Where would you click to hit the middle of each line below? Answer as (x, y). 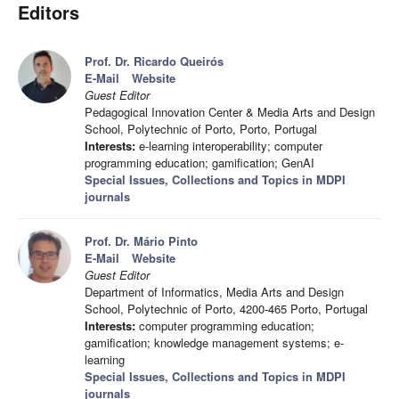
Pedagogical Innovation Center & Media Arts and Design (230, 112)
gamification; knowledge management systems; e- (214, 343)
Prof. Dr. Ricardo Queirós (154, 61)
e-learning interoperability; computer (229, 146)
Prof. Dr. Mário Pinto (141, 241)
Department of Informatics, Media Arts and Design (214, 292)
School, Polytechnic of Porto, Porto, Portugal (201, 129)
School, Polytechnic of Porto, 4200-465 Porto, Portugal (226, 309)
